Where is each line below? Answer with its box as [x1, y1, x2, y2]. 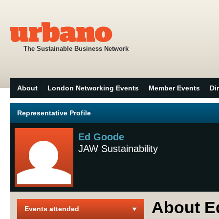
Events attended [24, 205, 79, 213]
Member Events [149, 84, 200, 92]
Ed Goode [78, 131, 124, 142]
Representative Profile [17, 109, 91, 117]
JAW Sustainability [78, 143, 158, 154]
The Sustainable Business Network [23, 45, 129, 52]
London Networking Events [47, 84, 139, 92]
